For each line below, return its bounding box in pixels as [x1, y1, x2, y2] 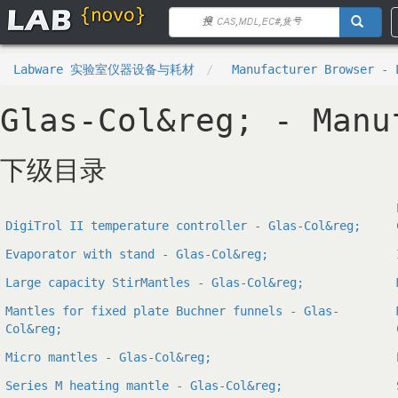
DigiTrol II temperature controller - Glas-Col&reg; [5, 219, 361, 233]
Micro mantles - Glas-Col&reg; [5, 350, 211, 364]
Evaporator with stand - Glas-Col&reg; [5, 247, 268, 261]
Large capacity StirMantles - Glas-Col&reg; [5, 275, 304, 290]
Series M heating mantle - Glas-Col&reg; [5, 378, 283, 393]
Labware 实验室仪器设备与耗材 [13, 62, 195, 76]
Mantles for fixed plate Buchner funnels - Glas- [5, 304, 339, 318]
